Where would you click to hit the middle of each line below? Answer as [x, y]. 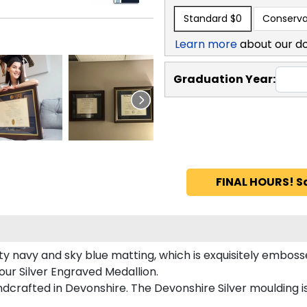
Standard [206, 18]
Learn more [206, 44]
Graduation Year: [224, 79]
